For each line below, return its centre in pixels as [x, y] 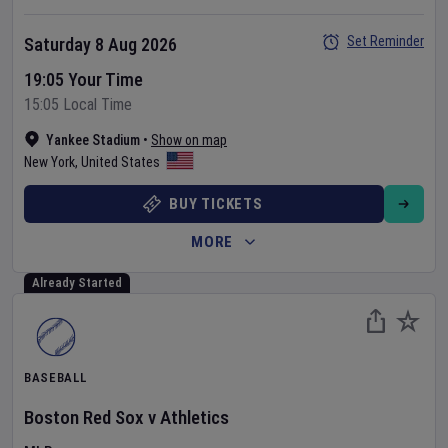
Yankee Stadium [93, 140]
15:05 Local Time [78, 104]
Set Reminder [385, 41]
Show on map [189, 140]
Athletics [194, 417]
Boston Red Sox [84, 417]
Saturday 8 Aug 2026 [100, 44]
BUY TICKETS [216, 204]
